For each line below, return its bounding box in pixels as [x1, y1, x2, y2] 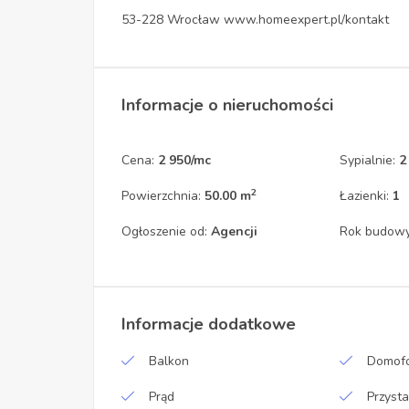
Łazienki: [340, 187, 393, 205]
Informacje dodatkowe [121, 313, 296, 336]
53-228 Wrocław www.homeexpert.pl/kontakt [121, 11, 389, 29]
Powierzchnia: [121, 187, 204, 205]
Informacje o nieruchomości [121, 94, 333, 117]
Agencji [211, 223, 257, 241]
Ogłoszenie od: [121, 223, 211, 241]
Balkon [149, 352, 189, 371]
